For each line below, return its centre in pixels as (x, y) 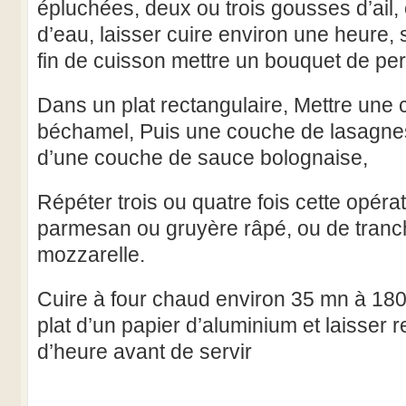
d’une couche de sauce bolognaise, (203, 158)
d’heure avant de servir (145, 352)
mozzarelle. (91, 255)
